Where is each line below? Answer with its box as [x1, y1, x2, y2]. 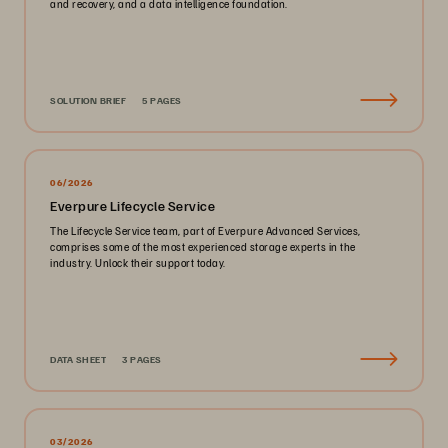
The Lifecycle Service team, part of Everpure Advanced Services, [50, 224, 361, 237]
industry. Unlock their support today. [50, 256, 226, 269]
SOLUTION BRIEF [50, 94, 126, 106]
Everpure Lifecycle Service [50, 197, 215, 214]
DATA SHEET [50, 353, 106, 365]
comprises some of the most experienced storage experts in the [50, 240, 356, 253]
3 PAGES [122, 353, 162, 365]
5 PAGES [142, 94, 182, 106]
